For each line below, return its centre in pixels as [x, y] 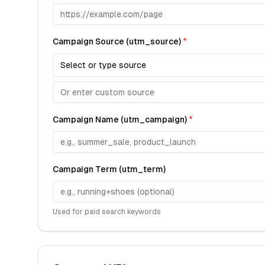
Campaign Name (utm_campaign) [121, 119]
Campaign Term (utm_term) [109, 169]
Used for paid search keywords [107, 212]
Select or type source [103, 65]
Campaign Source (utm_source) [118, 41]
